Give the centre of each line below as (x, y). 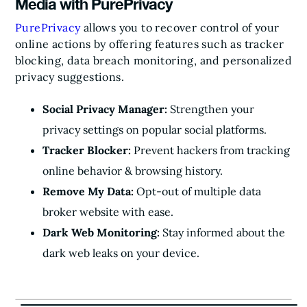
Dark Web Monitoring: (102, 232)
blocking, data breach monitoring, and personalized (153, 60)
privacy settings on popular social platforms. (155, 129)
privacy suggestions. (70, 76)
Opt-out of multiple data (199, 191)
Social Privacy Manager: (105, 109)
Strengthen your (211, 109)
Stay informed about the (224, 232)
